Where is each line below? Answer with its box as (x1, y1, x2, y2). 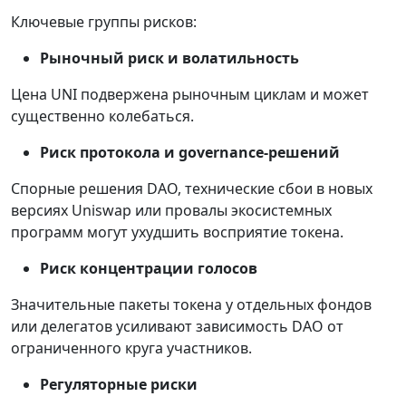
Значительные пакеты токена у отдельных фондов (11, 295, 372, 315)
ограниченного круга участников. (11, 338, 252, 359)
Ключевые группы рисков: (11, 12, 197, 33)
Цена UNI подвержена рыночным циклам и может (11, 84, 369, 105)
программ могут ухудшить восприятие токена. (11, 222, 343, 243)
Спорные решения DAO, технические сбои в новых (11, 179, 372, 199)
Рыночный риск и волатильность (40, 48, 299, 69)
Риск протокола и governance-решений (40, 142, 340, 163)
